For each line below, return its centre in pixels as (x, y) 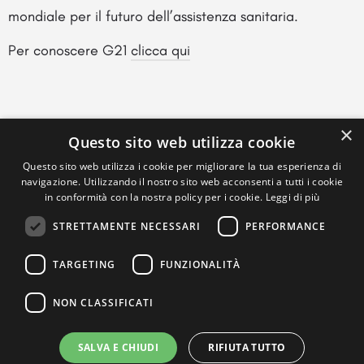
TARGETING (84, 264)
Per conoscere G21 (69, 50)
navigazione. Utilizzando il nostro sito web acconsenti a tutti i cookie (182, 182)
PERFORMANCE (286, 226)
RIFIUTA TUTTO (247, 347)
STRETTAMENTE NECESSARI (127, 226)
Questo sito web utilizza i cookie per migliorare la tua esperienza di (182, 166)
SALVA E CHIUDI (118, 347)
